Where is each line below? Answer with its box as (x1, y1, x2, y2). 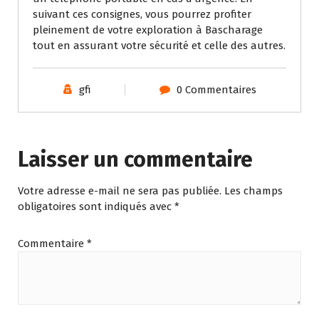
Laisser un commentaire (18, 146, 253, 172)
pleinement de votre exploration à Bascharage (33, 23, 263, 36)
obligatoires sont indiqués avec (18, 199, 174, 213)
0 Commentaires (176, 83, 256, 96)
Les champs (224, 184, 283, 197)
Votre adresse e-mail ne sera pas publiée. (18, 184, 221, 197)
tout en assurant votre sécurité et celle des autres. (33, 38, 286, 52)
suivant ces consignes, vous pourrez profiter (33, 7, 251, 21)
